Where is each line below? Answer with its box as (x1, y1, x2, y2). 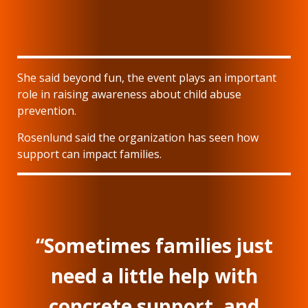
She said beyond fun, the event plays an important (17, 70, 276, 86)
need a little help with (50, 263, 258, 289)
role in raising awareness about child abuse (17, 87, 241, 102)
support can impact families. (17, 146, 164, 162)
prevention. (17, 103, 76, 119)
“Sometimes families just (35, 232, 273, 259)
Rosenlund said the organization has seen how (17, 130, 258, 146)
